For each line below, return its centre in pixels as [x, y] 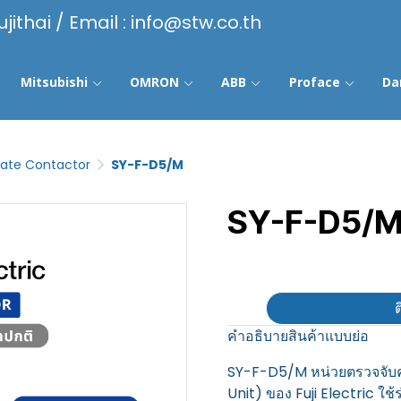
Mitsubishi [55, 82]
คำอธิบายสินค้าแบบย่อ [298, 336]
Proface [314, 82]
